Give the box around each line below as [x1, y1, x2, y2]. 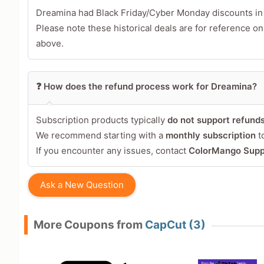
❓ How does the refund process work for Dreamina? [35, 81, 257, 93]
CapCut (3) [145, 218, 206, 232]
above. [35, 38, 64, 49]
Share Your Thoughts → [69, 167, 157, 176]
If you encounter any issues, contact [35, 145, 189, 157]
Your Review [55, 37, 114, 49]
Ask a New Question [39, 179, 124, 191]
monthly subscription [165, 130, 256, 141]
